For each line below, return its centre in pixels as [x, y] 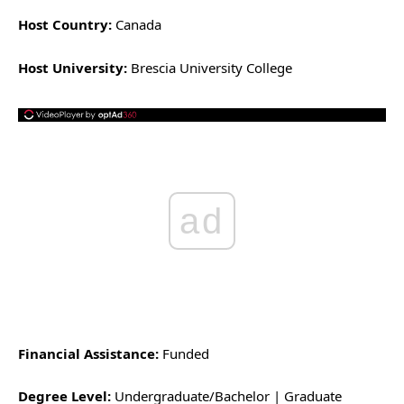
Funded [184, 353]
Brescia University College [210, 67]
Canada [137, 24]
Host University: [73, 67]
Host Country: [65, 24]
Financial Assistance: [88, 353]
